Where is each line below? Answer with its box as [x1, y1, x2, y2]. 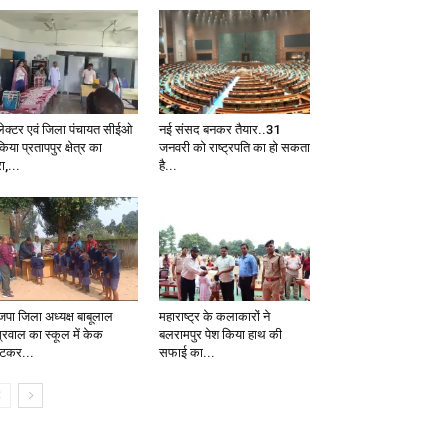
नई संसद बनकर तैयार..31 [158, 122, 280, 138]
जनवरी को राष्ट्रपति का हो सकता [158, 140, 310, 156]
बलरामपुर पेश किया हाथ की [158, 327, 282, 343]
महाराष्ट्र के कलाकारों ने [158, 309, 270, 325]
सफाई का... [158, 345, 215, 361]
